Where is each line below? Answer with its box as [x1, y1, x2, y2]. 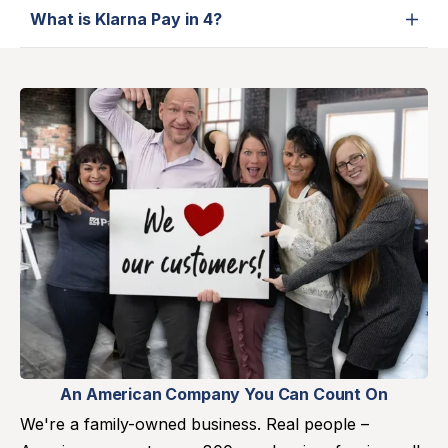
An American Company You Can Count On [60, 384, 388, 405]
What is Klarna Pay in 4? [30, 9, 222, 30]
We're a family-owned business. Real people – [20, 413, 369, 434]
